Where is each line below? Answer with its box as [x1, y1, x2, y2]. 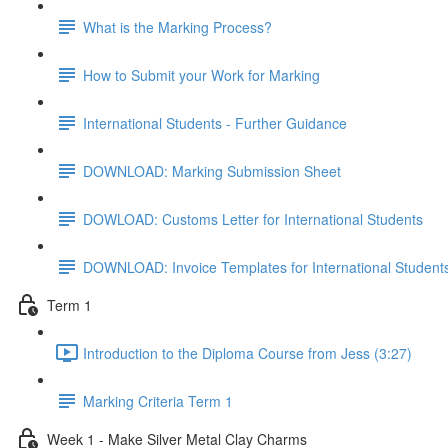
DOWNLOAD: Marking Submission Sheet [83, 160, 341, 181]
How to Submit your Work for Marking [83, 64, 320, 85]
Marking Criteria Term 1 [83, 390, 233, 411]
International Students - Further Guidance [83, 112, 347, 133]
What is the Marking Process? [83, 16, 272, 37]
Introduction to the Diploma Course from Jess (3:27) [83, 342, 412, 363]
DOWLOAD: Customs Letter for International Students [83, 208, 423, 229]
